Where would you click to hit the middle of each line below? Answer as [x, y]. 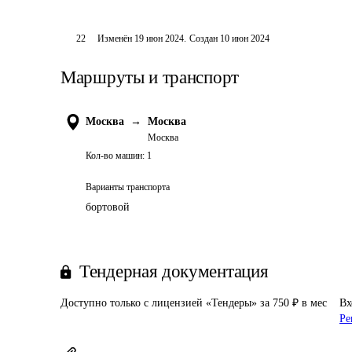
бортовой [108, 207]
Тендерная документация [174, 271]
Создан [204, 38]
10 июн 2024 [245, 38]
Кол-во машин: [115, 156]
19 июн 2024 [159, 38]
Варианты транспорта [128, 187]
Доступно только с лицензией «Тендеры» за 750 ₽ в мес [194, 303]
